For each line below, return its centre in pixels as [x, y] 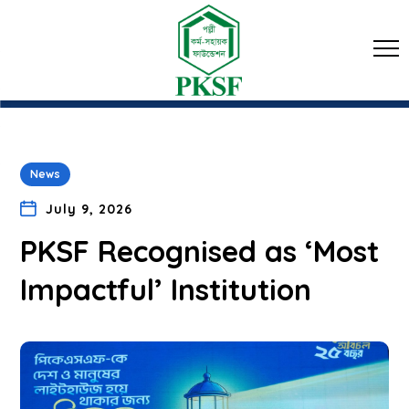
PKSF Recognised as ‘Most [200, 251]
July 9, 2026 [89, 209]
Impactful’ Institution [166, 289]
